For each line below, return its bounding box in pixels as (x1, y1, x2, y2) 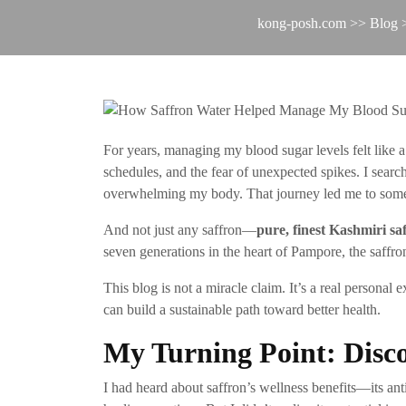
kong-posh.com (257, 15, 346, 31)
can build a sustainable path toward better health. (103, 302, 381, 318)
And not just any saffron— (103, 222, 256, 238)
